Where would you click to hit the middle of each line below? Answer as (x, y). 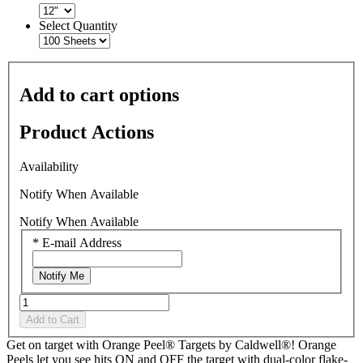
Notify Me (62, 275)
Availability (49, 167)
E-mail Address (82, 242)
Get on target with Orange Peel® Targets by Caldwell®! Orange (171, 344)
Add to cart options (99, 94)
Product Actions (87, 132)
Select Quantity (78, 26)
